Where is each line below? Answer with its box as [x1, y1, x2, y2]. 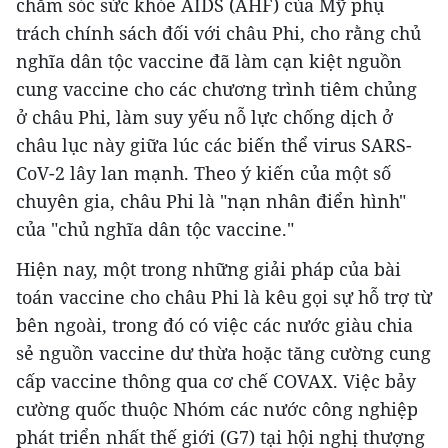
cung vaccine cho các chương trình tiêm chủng [16, 76, 417, 101]
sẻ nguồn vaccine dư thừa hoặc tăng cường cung [16, 340, 431, 365]
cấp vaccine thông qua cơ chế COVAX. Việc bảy [16, 368, 416, 393]
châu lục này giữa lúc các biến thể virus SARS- [16, 132, 412, 157]
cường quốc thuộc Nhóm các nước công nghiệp [16, 396, 418, 421]
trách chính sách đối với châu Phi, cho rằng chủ [16, 20, 421, 45]
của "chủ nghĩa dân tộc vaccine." [16, 216, 294, 241]
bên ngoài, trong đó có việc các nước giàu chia [16, 312, 413, 337]
